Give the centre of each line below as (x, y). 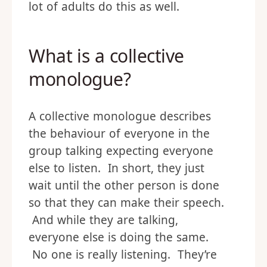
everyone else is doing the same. (119, 237)
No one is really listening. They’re (123, 255)
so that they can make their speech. (126, 203)
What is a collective (106, 56)
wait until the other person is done (124, 186)
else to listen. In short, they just (117, 168)
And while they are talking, (103, 220)
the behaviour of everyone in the (119, 134)
